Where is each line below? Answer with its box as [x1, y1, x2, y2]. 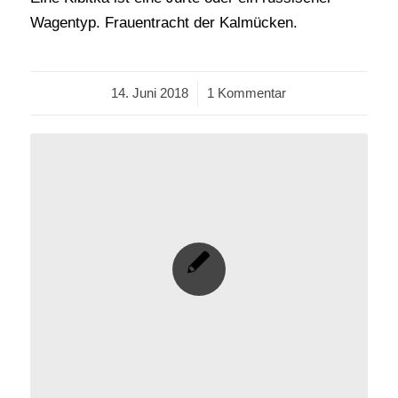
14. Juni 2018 [111, 84, 189, 100]
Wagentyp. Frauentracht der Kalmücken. [29, 13, 298, 31]
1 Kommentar [207, 84, 287, 100]
